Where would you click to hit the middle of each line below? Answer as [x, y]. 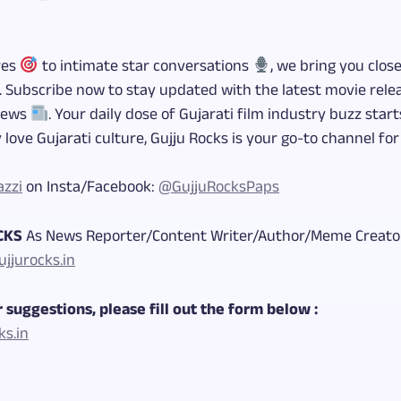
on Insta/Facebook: [90, 188]
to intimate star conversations [145, 67]
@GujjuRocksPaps [219, 188]
